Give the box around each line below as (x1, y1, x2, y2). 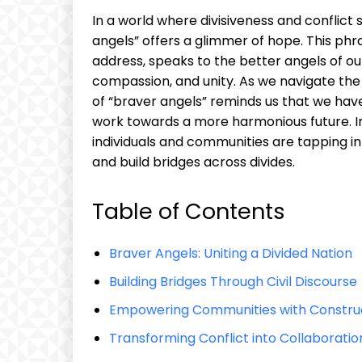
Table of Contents (92, 196, 285, 226)
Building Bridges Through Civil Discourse (109, 272, 357, 291)
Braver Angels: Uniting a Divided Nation (109, 244, 352, 263)
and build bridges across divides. (92, 153, 295, 171)
